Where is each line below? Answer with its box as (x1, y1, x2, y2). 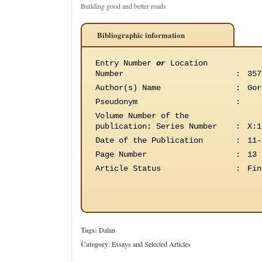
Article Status (95, 164, 161, 173)
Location (166, 58, 208, 68)
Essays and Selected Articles (112, 239, 191, 249)
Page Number (95, 150, 147, 159)
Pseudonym (95, 97, 137, 106)
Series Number (151, 122, 217, 131)
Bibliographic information (97, 29, 185, 40)
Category (81, 239, 108, 249)
